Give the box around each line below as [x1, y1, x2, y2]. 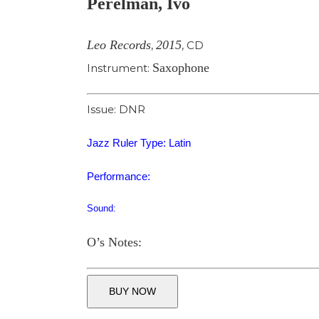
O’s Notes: [87, 235, 142, 250]
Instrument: [87, 61, 152, 75]
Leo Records [87, 37, 151, 52]
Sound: [87, 203, 116, 214]
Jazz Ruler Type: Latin [87, 137, 191, 150]
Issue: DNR [87, 103, 145, 117]
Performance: [87, 170, 150, 183]
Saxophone [152, 60, 209, 75]
